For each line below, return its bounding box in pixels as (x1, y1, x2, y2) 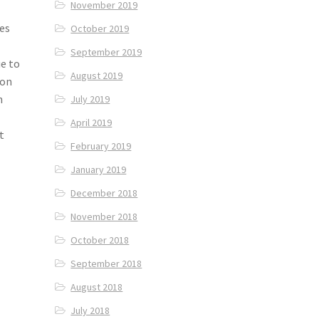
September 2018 (70, 257, 142, 271)
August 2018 (70, 281, 123, 294)
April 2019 (70, 116, 113, 130)
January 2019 (70, 163, 127, 177)
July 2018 (70, 304, 110, 318)
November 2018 (70, 210, 138, 224)
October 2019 (70, 22, 130, 36)
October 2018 (70, 234, 130, 247)
